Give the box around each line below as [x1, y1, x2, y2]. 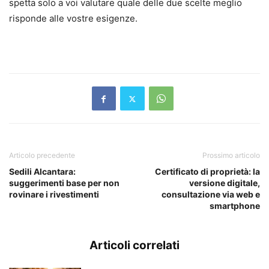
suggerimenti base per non [9, 178, 119, 188]
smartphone [210, 201, 260, 211]
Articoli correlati [89, 238, 180, 252]
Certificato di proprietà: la [155, 166, 260, 177]
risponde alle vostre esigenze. [9, 13, 138, 24]
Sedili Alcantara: [9, 166, 76, 177]
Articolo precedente [9, 151, 75, 160]
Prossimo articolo [202, 151, 260, 160]
